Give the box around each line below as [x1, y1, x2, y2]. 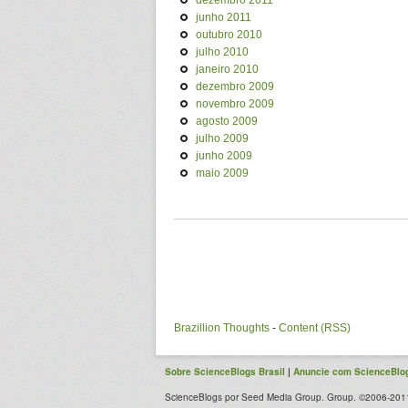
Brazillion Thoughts [174, 321, 270, 335]
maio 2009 [196, 167, 249, 180]
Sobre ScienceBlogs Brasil [165, 365, 285, 379]
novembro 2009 [196, 97, 274, 111]
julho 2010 [196, 46, 249, 59]
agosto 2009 [196, 115, 258, 128]
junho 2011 [196, 11, 251, 25]
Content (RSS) [279, 321, 351, 335]
